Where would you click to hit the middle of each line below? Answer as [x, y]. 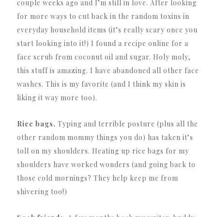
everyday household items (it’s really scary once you [107, 30]
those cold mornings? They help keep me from [98, 178]
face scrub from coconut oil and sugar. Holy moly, [104, 57]
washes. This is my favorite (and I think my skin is [101, 84]
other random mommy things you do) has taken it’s [105, 137]
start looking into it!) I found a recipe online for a [103, 43]
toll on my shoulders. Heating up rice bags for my [103, 151]
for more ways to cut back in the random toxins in [103, 16]
